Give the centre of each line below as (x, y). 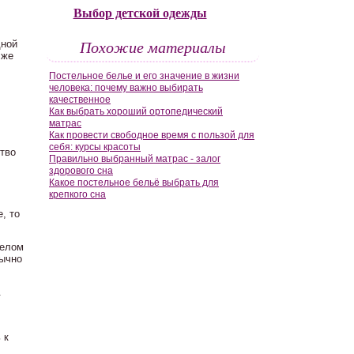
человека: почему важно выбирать (126, 87)
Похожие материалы (153, 46)
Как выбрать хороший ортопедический (136, 111)
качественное (80, 99)
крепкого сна (77, 194)
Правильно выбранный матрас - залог (135, 158)
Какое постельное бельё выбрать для (134, 182)
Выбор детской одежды (140, 12)
